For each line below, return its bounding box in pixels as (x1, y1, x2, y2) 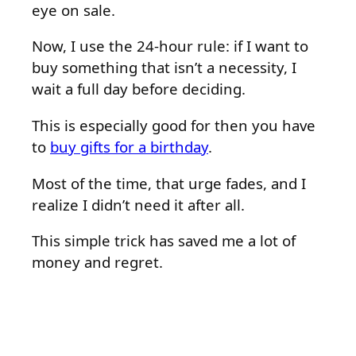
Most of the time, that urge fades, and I (32, 172, 306, 193)
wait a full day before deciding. (32, 79, 246, 99)
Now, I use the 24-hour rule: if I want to (32, 36, 308, 56)
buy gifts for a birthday (50, 137, 208, 157)
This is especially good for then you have (32, 115, 315, 136)
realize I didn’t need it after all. (32, 194, 245, 215)
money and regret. (32, 252, 163, 273)
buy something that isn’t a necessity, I (32, 57, 296, 78)
